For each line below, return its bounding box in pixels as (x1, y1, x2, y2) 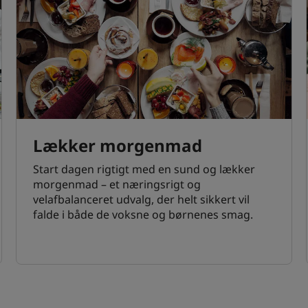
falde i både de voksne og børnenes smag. (32, 207, 253, 223)
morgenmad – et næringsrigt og (32, 177, 201, 192)
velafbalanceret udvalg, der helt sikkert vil (32, 192, 250, 208)
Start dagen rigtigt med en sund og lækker (32, 162, 255, 177)
